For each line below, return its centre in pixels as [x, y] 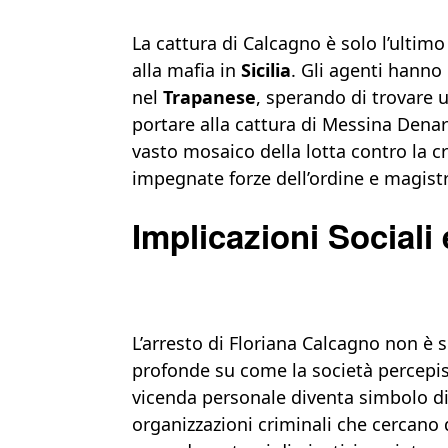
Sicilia [266, 70]
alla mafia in [186, 70]
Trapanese [209, 97]
